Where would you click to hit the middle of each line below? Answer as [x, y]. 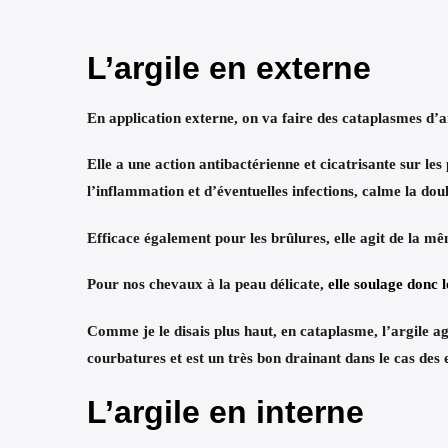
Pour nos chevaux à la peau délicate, [207, 284]
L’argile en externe [229, 67]
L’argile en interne [225, 412]
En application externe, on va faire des [214, 117]
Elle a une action [143, 164]
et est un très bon [225, 357]
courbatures [126, 357]
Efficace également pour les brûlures [206, 237]
